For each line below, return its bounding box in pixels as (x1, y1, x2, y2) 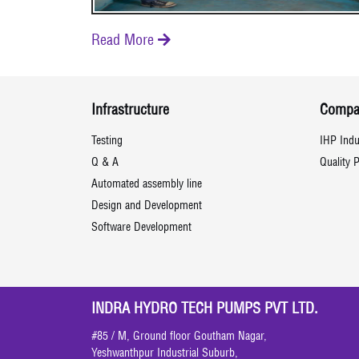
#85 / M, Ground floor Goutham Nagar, (91, 329, 267, 346)
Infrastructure (91, 100, 169, 123)
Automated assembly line (91, 176, 202, 194)
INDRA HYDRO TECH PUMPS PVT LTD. (91, 299, 318, 321)
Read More (91, 30, 158, 53)
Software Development (91, 220, 192, 237)
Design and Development (91, 198, 202, 216)
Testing (91, 133, 123, 151)
